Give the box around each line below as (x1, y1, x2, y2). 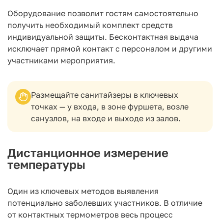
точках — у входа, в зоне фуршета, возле (31, 102, 189, 111)
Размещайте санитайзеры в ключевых (31, 90, 178, 100)
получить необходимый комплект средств (7, 20, 173, 30)
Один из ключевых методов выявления (7, 186, 159, 196)
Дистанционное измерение (7, 145, 168, 160)
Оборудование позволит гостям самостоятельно (7, 8, 198, 18)
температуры (7, 157, 85, 171)
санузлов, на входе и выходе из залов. (31, 113, 181, 123)
